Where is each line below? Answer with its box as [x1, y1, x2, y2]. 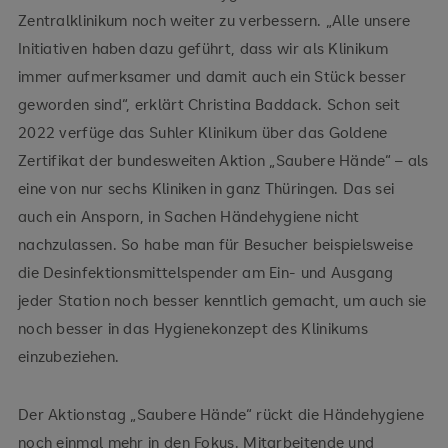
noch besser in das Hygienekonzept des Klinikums [17, 317, 369, 338]
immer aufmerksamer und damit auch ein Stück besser [17, 65, 406, 86]
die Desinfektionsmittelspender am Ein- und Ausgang [17, 261, 393, 282]
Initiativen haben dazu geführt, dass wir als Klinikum [17, 37, 388, 58]
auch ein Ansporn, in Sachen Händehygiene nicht [17, 205, 360, 226]
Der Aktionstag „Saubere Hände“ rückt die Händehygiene [17, 403, 424, 424]
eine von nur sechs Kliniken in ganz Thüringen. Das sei [17, 177, 395, 198]
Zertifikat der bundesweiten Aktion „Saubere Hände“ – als [17, 149, 429, 170]
